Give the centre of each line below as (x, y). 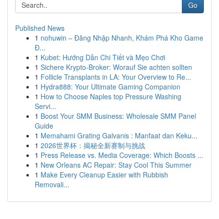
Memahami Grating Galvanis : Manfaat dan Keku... (119, 135)
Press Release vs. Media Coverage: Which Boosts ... (122, 155)
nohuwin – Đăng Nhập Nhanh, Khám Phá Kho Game (122, 38)
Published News (40, 28)
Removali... (52, 184)
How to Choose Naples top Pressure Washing (111, 96)
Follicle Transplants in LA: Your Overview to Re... (116, 77)
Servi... (45, 106)
